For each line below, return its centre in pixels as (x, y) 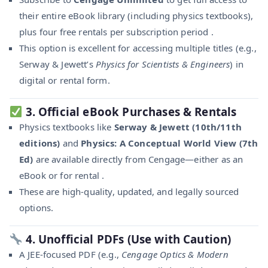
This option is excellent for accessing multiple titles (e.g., (138, 48)
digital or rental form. (65, 80)
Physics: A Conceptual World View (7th (170, 143)
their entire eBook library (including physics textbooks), (136, 15)
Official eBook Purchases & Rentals (138, 111)
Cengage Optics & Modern (175, 254)
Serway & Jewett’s (57, 64)
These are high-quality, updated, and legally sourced (129, 191)
